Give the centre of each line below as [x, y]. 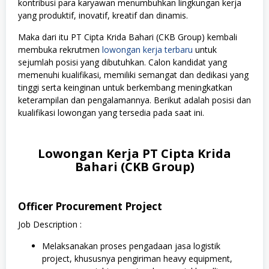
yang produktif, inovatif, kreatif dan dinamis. [103, 15]
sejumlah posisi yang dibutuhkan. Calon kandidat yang [122, 62]
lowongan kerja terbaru [147, 49]
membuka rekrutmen [60, 49]
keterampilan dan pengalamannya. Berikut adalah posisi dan [134, 100]
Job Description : [50, 224]
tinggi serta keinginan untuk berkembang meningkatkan [125, 87]
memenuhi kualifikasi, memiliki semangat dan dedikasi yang [133, 74]
